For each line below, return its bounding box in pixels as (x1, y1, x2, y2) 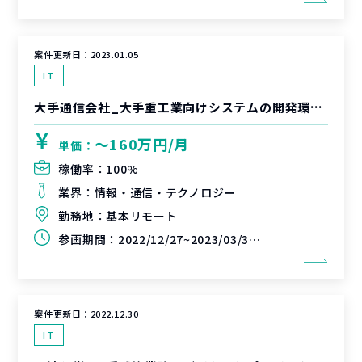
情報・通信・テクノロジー (94, 184, 236, 200)
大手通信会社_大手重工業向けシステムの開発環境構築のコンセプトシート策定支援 (309, 99, 322, 116)
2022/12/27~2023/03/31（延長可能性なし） (117, 231, 249, 247)
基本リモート (106, 208, 178, 224)
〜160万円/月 (94, 133, 190, 154)
